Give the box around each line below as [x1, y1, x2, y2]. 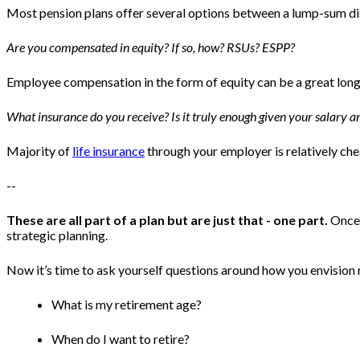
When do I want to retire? [51, 331, 192, 347]
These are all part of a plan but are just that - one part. [6, 212, 328, 228]
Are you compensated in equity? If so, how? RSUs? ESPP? [6, 39, 295, 55]
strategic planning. [6, 227, 110, 243]
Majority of [6, 143, 72, 159]
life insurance [72, 143, 145, 159]
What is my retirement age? [51, 297, 204, 313]
